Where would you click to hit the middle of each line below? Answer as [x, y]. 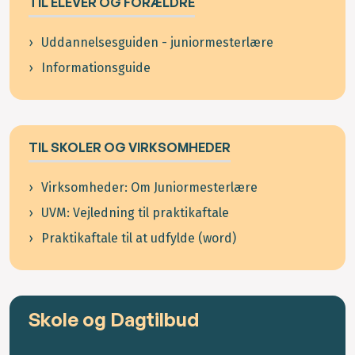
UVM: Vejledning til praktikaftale [135, 213]
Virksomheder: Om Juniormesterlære [149, 188]
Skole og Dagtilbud [114, 320]
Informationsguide [96, 68]
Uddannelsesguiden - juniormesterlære [157, 43]
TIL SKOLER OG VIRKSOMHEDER [130, 148]
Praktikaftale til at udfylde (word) [139, 239]
